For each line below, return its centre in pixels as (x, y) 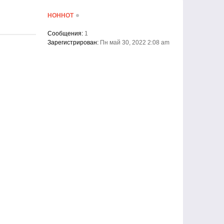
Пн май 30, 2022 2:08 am (134, 42)
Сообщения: (65, 33)
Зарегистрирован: (73, 42)
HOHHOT (61, 15)
